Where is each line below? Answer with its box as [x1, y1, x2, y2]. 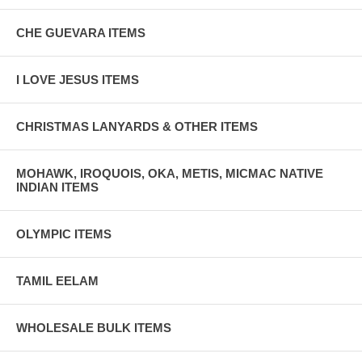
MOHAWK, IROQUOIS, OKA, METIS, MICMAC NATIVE [16, 166, 323, 180]
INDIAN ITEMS [16, 179, 99, 194]
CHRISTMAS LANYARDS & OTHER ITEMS [16, 119, 258, 133]
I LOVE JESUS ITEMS [16, 72, 139, 86]
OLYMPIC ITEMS [16, 226, 112, 241]
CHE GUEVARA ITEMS [16, 25, 145, 40]
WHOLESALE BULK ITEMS [16, 320, 171, 335]
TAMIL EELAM [16, 273, 99, 288]
